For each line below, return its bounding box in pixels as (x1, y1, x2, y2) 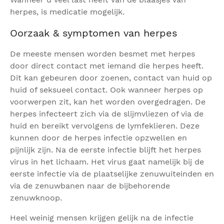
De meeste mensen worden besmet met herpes (10, 49, 195, 58)
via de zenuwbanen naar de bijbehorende (10, 181, 170, 190)
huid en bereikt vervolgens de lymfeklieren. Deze (10, 121, 199, 130)
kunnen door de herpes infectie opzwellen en (10, 133, 187, 142)
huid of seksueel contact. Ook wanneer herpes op (10, 85, 203, 94)
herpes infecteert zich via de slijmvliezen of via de (10, 109, 203, 118)
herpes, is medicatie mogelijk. (10, 7, 124, 16)
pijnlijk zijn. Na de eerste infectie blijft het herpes (10, 145, 201, 154)
